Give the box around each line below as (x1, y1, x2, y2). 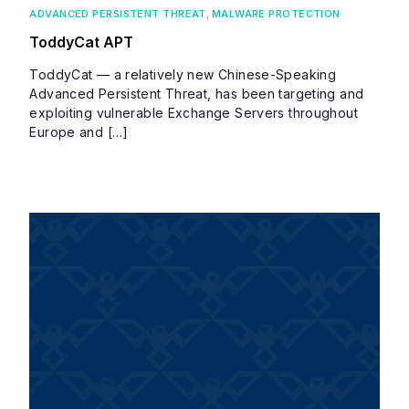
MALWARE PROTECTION (211, 6, 341, 20)
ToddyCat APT (29, 32, 134, 51)
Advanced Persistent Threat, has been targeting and (29, 85, 364, 101)
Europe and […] (29, 123, 129, 140)
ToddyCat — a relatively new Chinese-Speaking (29, 66, 337, 82)
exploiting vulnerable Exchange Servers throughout (29, 104, 358, 121)
